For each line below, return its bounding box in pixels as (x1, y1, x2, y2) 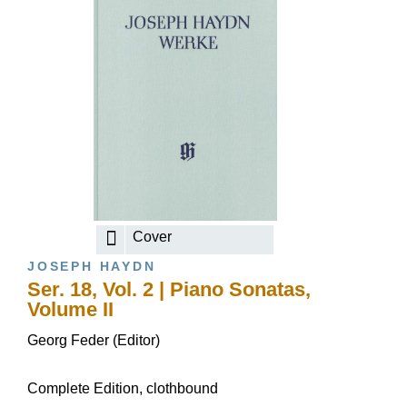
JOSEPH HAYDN (27, 259, 156, 273)
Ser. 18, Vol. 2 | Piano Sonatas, (27, 278, 311, 301)
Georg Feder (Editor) (27, 333, 160, 348)
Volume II (27, 298, 114, 321)
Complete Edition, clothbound (27, 381, 218, 396)
